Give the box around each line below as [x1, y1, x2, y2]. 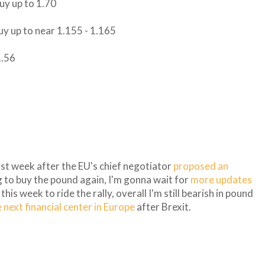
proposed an [173, 160, 228, 173]
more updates [190, 173, 252, 186]
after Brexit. [135, 201, 191, 214]
